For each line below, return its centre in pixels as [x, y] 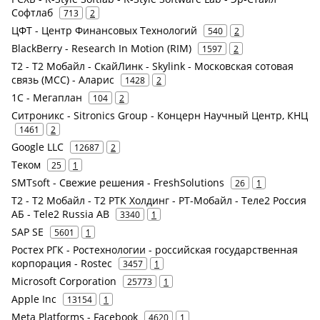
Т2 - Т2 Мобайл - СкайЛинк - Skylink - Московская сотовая [152, 66]
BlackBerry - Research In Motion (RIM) [101, 49]
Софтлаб [32, 13]
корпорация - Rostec [62, 264]
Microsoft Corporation [64, 281]
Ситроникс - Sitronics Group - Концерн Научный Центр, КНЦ [160, 116]
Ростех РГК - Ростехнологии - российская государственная [155, 250]
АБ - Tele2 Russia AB [60, 214]
